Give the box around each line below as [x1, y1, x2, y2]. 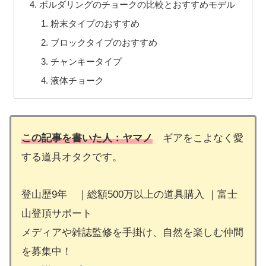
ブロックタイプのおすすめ [50, 37, 157, 47]
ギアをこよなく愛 [153, 132, 243, 144]
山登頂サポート [21, 207, 92, 219]
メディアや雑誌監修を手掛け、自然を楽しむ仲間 [21, 226, 243, 238]
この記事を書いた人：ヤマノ [21, 132, 153, 144]
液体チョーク [50, 75, 104, 86]
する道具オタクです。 [21, 151, 122, 163]
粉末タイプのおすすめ [50, 18, 140, 28]
